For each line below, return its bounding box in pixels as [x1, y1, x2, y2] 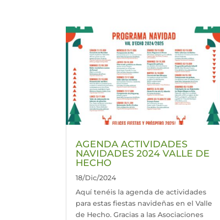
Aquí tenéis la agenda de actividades [76, 187, 207, 196]
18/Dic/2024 [76, 173, 116, 182]
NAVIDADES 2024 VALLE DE [76, 147, 210, 159]
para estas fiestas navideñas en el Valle [76, 198, 213, 208]
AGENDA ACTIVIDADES [76, 138, 188, 150]
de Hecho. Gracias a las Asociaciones [76, 210, 204, 219]
